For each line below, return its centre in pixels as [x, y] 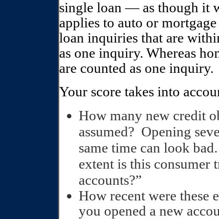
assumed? [107, 131]
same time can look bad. [148, 148]
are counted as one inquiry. [136, 68]
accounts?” [110, 180]
